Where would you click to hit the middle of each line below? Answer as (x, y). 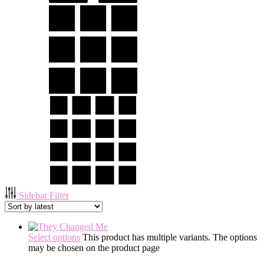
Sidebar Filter (44, 195)
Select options (54, 237)
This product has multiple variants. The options (170, 237)
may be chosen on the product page (94, 248)
